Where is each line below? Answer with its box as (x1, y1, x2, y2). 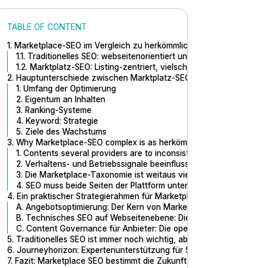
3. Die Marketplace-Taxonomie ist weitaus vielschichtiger (16, 169, 234, 179)
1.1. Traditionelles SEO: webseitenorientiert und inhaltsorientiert (16, 51, 254, 61)
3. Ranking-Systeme (16, 105, 92, 115)
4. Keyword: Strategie (16, 115, 98, 126)
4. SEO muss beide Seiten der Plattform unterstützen (16, 180, 217, 190)
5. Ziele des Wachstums (16, 126, 106, 136)
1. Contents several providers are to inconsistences (16, 148, 212, 158)
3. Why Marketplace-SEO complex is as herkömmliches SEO (7, 137, 234, 147)
